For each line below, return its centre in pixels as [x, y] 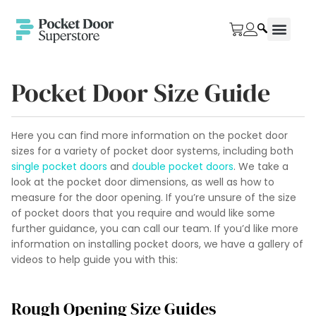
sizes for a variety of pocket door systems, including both [152, 151]
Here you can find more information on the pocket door [150, 136]
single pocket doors [59, 167]
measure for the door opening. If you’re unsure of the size [154, 198]
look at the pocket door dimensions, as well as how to [143, 182]
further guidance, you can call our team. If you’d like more [155, 229]
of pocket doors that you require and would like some [143, 213]
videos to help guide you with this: [95, 260]
